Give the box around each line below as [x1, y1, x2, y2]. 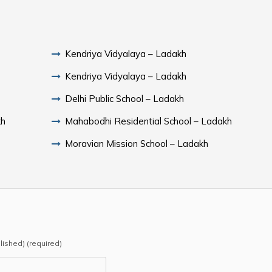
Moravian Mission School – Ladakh [65, 137, 209, 149]
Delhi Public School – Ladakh [65, 92, 185, 104]
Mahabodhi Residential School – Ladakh [65, 115, 233, 127]
